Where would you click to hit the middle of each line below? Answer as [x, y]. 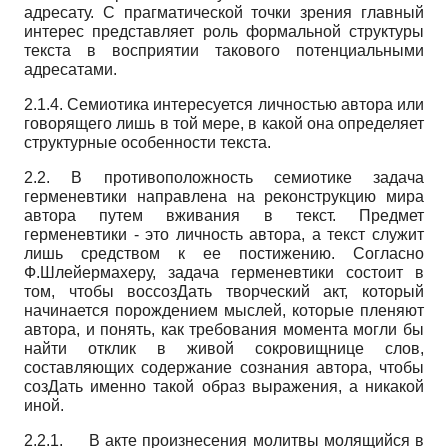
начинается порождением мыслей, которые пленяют [224, 310]
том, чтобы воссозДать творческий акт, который [224, 291]
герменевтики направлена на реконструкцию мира [224, 196]
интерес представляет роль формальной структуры [224, 31]
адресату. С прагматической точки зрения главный [224, 12]
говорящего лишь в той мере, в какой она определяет [224, 123]
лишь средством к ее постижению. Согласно [224, 253]
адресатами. [70, 69]
